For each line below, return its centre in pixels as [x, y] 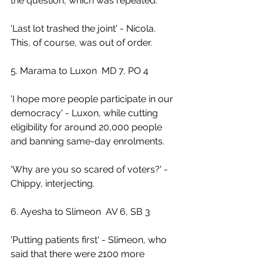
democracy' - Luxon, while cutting [85, 113]
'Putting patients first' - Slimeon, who [90, 240]
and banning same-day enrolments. [87, 141]
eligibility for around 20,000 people [87, 127]
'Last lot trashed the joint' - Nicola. [84, 28]
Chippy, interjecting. [53, 183]
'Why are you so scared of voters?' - [90, 169]
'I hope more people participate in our [93, 99]
